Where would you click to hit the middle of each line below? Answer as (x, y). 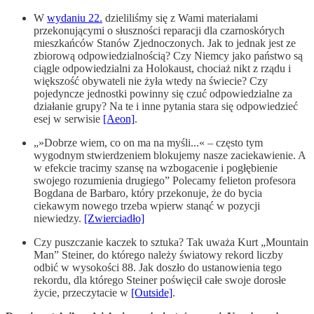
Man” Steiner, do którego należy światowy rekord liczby (158, 254)
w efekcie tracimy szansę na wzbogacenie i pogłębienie (156, 168)
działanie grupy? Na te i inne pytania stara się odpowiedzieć (166, 106)
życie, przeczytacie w (82, 292)
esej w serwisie (68, 118)
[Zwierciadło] (114, 218)
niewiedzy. (59, 218)
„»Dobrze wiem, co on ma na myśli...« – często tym (148, 142)
